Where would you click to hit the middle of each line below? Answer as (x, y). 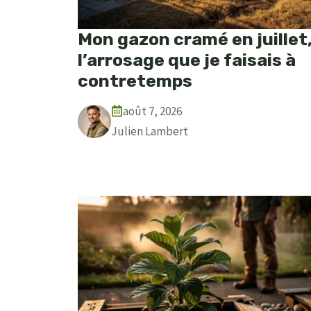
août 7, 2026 (152, 111)
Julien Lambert (150, 131)
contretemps (135, 81)
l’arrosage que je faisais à (187, 60)
